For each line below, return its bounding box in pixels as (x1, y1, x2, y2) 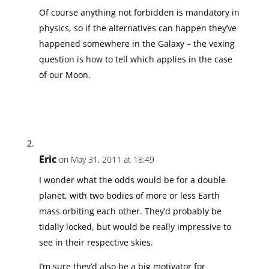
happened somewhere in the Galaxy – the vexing (38, 37, 235, 49)
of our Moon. (38, 68, 91, 80)
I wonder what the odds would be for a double (38, 174, 226, 186)
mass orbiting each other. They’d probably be (38, 205, 222, 217)
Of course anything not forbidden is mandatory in (38, 6, 240, 18)
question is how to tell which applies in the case (38, 53, 232, 65)
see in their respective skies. (38, 236, 153, 248)
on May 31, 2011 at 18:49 (58, 153, 154, 165)
